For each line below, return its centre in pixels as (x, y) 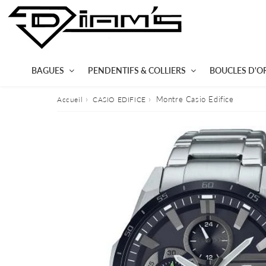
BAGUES (47, 70)
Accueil (70, 99)
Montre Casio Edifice (195, 99)
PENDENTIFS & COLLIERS (137, 70)
